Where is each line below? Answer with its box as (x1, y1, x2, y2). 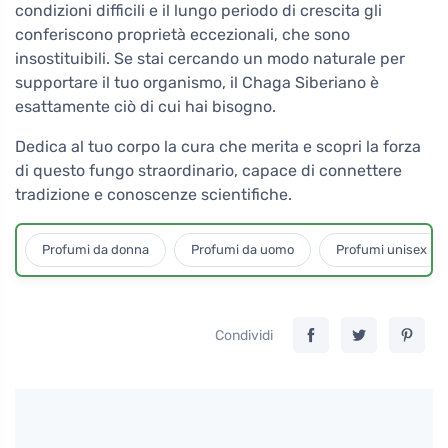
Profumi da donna (42, 242, 149, 258)
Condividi (215, 326, 273, 344)
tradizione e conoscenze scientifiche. (15, 184, 292, 204)
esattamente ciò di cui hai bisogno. (15, 96, 276, 116)
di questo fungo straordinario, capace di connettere (15, 160, 402, 180)
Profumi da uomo (191, 242, 294, 258)
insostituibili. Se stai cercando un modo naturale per (15, 48, 405, 68)
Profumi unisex (336, 242, 427, 258)
